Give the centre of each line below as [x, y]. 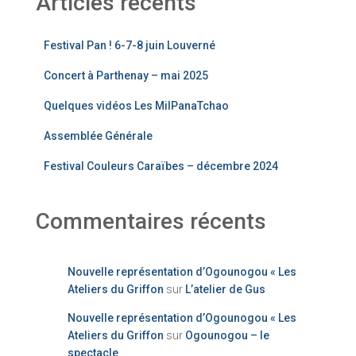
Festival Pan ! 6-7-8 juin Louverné [130, 45]
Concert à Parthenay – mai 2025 [126, 75]
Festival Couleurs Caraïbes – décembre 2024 [161, 166]
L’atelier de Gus [225, 289]
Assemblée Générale [98, 136]
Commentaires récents [151, 221]
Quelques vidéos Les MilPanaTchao [136, 106]
